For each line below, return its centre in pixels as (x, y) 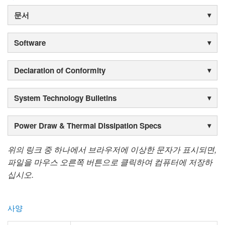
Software (30, 43)
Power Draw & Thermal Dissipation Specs (88, 126)
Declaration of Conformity (60, 71)
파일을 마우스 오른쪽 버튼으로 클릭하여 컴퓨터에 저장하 (110, 162)
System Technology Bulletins (65, 98)
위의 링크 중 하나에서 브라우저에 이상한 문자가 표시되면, (112, 150)
